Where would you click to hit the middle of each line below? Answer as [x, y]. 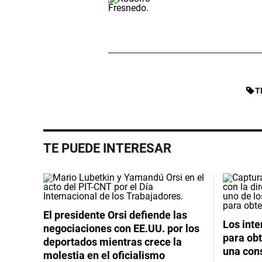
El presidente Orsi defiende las [115, 215]
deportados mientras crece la [113, 242]
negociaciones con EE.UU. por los [121, 228]
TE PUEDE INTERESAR [107, 148]
